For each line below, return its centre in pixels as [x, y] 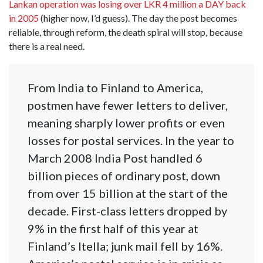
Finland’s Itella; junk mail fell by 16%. [125, 246]
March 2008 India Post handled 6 [115, 158]
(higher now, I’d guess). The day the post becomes [138, 18]
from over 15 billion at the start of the [128, 193]
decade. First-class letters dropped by [127, 211]
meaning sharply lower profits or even [126, 123]
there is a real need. [47, 46]
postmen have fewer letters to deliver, [128, 105]
